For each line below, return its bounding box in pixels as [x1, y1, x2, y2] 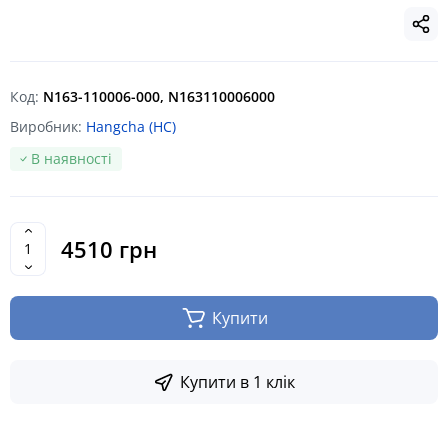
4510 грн [61, 233, 157, 264]
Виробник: [10, 116, 86, 136]
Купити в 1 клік [180, 370, 295, 393]
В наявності [31, 148, 112, 168]
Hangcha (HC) [86, 116, 176, 136]
